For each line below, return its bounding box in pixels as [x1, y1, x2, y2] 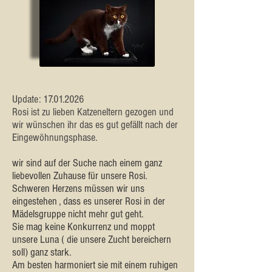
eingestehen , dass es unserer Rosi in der [12, 195, 165, 208]
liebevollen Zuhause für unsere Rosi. [12, 169, 147, 182]
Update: [12, 93, 43, 106]
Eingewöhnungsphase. [12, 131, 97, 144]
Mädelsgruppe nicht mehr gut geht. [12, 208, 143, 220]
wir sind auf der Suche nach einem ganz [12, 157, 162, 169]
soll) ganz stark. [12, 246, 71, 259]
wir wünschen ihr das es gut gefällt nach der [12, 118, 178, 131]
